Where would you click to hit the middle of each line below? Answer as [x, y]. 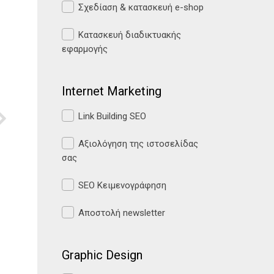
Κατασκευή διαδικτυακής [130, 35]
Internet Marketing [112, 91]
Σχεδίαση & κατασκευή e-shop [141, 7]
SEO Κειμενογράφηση [122, 185]
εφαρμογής [85, 49]
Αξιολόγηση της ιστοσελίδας [138, 144]
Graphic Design [102, 255]
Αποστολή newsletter [122, 213]
